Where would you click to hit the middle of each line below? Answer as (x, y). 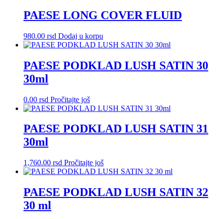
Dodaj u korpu (81, 36)
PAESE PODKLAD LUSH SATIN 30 (116, 65)
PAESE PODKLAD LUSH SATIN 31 (116, 129)
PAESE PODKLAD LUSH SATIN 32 (116, 192)
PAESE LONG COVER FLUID (103, 15)
